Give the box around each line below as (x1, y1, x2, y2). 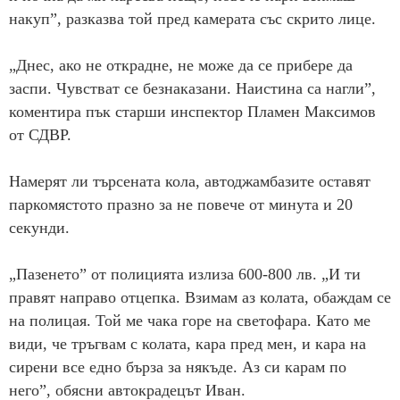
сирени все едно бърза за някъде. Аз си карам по (9, 358, 346, 377)
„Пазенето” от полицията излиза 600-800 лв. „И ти (9, 265, 361, 284)
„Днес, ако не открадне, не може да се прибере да (9, 56, 353, 75)
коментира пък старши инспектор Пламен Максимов (9, 103, 376, 121)
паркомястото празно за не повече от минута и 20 (9, 196, 353, 214)
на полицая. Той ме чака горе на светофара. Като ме (9, 312, 371, 330)
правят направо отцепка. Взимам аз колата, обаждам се (9, 288, 391, 307)
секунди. (9, 219, 70, 237)
